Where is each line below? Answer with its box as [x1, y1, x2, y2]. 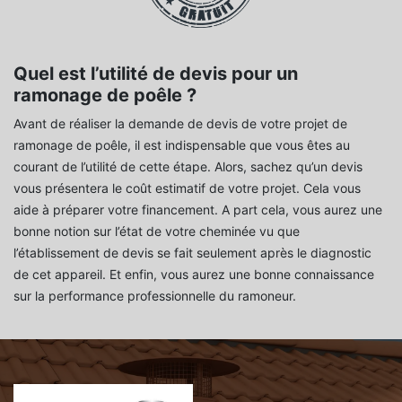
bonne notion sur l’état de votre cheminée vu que [13, 223, 300, 239]
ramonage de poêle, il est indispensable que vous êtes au [13, 136, 350, 153]
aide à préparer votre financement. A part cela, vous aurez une [13, 201, 382, 217]
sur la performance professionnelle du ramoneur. [13, 287, 296, 303]
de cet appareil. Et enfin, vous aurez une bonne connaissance [13, 266, 374, 282]
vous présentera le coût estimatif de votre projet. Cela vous [13, 179, 361, 196]
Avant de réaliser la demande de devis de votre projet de [13, 115, 347, 131]
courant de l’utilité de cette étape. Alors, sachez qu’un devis [13, 158, 363, 174]
